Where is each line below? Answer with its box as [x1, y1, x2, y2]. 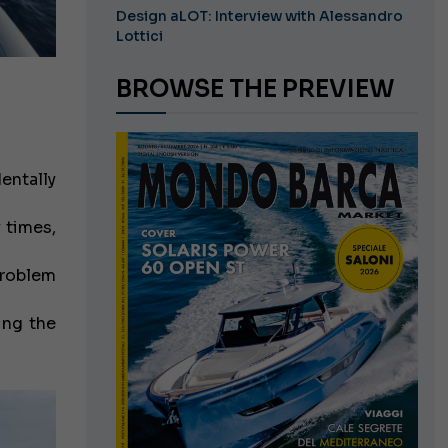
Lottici [115, 27, 163, 46]
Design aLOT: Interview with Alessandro [115, 7, 403, 26]
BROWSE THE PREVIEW [131, 74, 394, 105]
